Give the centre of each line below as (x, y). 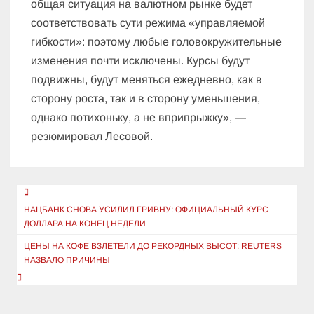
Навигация (56, 195)
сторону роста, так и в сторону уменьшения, (146, 99)
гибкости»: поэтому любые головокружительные (157, 42)
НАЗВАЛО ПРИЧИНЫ (67, 260)
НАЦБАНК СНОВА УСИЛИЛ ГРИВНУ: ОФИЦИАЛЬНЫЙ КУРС (146, 210)
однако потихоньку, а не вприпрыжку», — (139, 118)
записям (45, 241)
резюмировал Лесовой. (92, 137)
